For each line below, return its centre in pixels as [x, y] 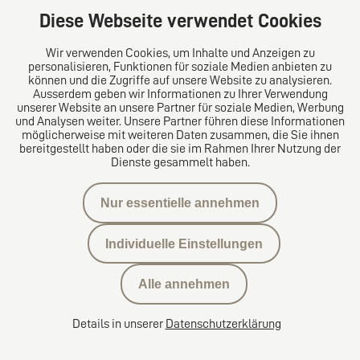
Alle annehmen [184, 284]
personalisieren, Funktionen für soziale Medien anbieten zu [180, 67]
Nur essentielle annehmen [180, 203]
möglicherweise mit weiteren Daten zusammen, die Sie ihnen [180, 135]
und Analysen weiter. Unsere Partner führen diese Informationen [180, 122]
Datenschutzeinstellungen [84, 314]
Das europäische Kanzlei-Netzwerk [117, 57]
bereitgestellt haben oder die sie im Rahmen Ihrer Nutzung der [180, 149]
